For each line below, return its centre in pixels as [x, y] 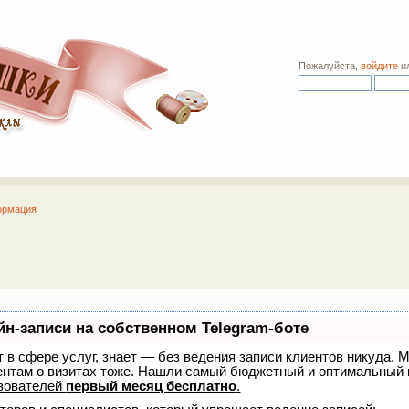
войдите [380, 65]
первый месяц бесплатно [152, 385]
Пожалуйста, [330, 65]
